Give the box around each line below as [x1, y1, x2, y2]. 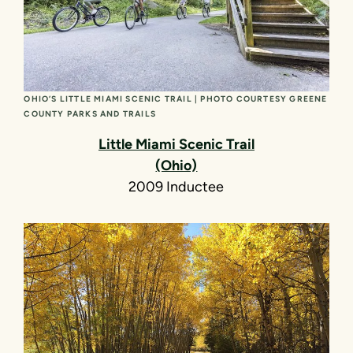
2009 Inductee [128, 178, 225, 196]
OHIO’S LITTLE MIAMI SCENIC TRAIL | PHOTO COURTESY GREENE [24, 94, 328, 105]
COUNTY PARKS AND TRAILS [24, 109, 156, 120]
